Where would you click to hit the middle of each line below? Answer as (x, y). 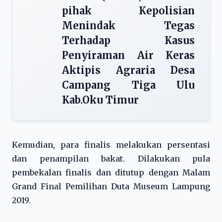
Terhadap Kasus (128, 40)
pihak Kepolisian (128, 11)
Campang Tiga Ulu (128, 85)
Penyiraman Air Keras (128, 55)
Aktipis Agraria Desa (128, 70)
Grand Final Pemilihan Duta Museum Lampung (111, 186)
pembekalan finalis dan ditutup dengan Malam (111, 172)
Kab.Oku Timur (100, 100)
